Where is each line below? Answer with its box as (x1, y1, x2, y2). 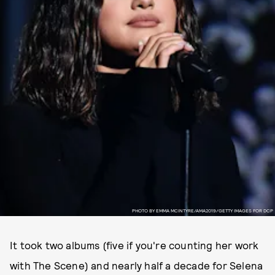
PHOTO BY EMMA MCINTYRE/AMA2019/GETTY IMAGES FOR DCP (131, 207, 273, 214)
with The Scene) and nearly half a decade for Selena (10, 259, 263, 271)
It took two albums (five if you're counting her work (10, 239, 259, 251)
